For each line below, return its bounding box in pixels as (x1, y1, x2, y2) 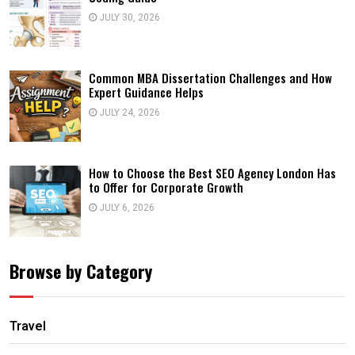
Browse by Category (10, 258, 152, 284)
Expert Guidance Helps (89, 83, 204, 101)
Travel (10, 317, 46, 336)
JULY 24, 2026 (97, 105, 160, 120)
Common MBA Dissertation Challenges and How (89, 69, 332, 86)
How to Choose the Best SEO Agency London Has (89, 164, 336, 181)
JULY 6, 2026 (97, 200, 155, 215)
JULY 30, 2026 (97, 10, 160, 25)
